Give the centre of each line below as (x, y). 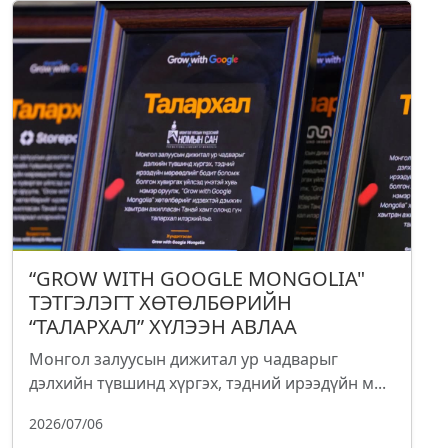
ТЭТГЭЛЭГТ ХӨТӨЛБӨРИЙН (160, 303)
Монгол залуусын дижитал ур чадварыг (183, 359)
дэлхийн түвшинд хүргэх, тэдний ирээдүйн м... (207, 383)
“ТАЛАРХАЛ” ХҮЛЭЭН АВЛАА (163, 327)
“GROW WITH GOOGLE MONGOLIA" (197, 279)
